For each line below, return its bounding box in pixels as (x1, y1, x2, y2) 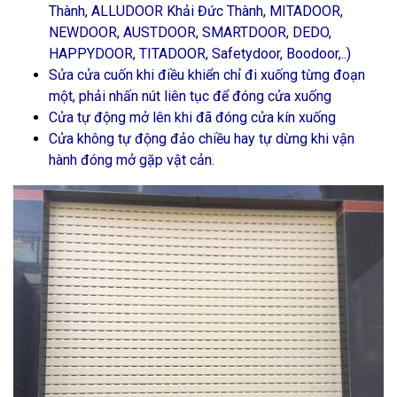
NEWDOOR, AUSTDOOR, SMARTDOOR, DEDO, (49, 24, 331, 41)
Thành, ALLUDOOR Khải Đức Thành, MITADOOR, (49, 3, 343, 19)
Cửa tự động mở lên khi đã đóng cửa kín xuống (49, 109, 336, 126)
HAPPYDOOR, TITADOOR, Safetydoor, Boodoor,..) (49, 45, 351, 62)
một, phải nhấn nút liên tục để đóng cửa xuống (49, 88, 331, 105)
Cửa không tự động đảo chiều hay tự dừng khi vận (49, 130, 354, 147)
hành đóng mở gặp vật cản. (49, 152, 214, 168)
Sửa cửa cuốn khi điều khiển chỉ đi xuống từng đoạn (49, 66, 365, 83)
